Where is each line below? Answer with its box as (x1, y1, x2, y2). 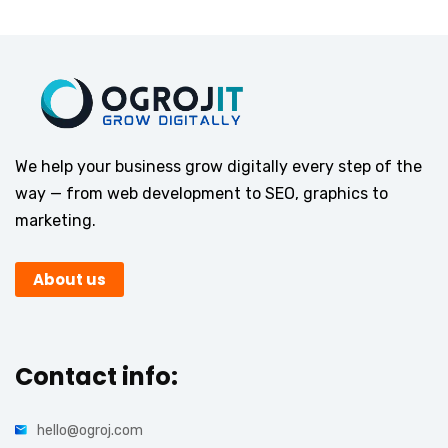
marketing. (15, 211, 96, 231)
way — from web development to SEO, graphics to (15, 184, 388, 204)
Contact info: (15, 360, 178, 394)
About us (33, 269, 106, 291)
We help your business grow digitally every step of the (15, 157, 422, 177)
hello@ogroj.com (37, 422, 143, 440)
